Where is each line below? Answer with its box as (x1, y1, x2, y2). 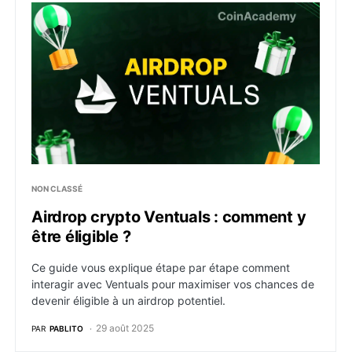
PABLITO (49, 323, 83, 333)
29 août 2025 (96, 322, 154, 334)
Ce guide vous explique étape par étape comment (31, 261, 290, 274)
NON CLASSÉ (31, 184, 82, 193)
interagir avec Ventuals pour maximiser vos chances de (31, 277, 314, 291)
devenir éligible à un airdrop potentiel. (31, 294, 225, 307)
